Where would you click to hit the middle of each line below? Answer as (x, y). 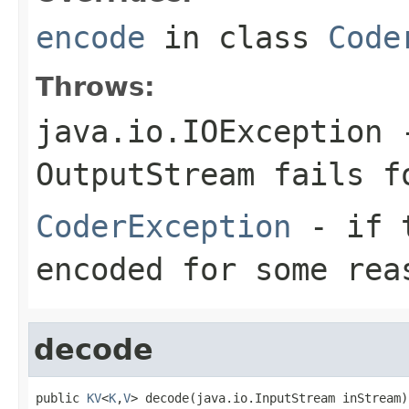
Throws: (95, 86)
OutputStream (145, 174)
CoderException (163, 226)
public (61, 398)
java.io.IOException (209, 131)
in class (236, 37)
